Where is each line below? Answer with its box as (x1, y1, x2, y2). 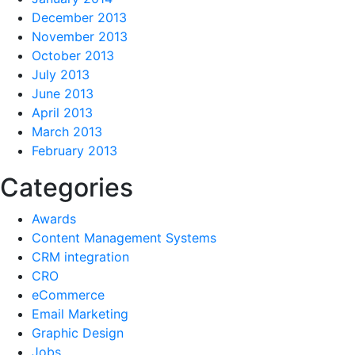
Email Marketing (32, 305, 128, 322)
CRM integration (32, 248, 129, 265)
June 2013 (32, 85, 94, 101)
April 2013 (32, 104, 93, 120)
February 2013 (32, 142, 117, 158)
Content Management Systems (32, 229, 216, 246)
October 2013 (32, 47, 114, 63)
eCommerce (32, 286, 105, 303)
